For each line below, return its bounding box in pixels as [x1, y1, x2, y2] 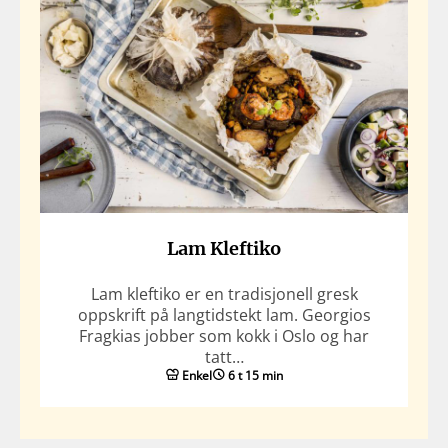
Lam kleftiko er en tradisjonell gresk [90, 282, 358, 305]
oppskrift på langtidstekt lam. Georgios [77, 303, 371, 326]
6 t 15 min [227, 366, 283, 384]
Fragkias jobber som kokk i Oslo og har [79, 324, 369, 347]
